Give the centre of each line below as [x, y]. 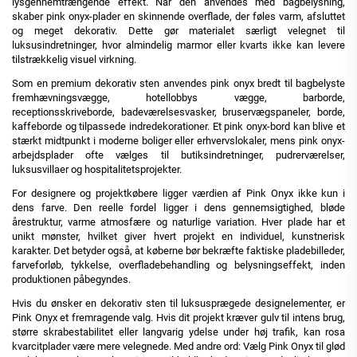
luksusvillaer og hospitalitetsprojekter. [97, 170]
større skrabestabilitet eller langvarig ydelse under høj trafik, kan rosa [178, 332]
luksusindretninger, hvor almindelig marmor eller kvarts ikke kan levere [178, 45]
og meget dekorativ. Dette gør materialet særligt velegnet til [178, 31]
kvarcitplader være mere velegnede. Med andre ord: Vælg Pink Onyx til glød [178, 347]
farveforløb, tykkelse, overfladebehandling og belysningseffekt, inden [178, 265]
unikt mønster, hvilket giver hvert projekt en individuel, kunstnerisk [178, 237]
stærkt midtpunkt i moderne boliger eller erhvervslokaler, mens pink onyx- [178, 141]
